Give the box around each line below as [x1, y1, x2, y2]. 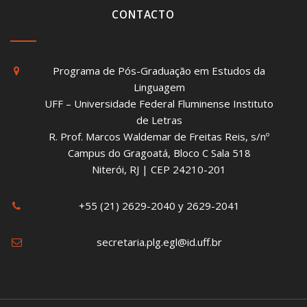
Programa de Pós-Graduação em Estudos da [53, 64, 265, 77]
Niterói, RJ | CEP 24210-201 [92, 162, 226, 176]
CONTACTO [112, 8, 175, 22]
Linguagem [133, 80, 185, 94]
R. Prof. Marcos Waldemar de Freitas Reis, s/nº [49, 130, 269, 143]
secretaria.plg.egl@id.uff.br [96, 235, 222, 249]
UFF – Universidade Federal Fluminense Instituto [45, 97, 273, 110]
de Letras [136, 113, 182, 127]
